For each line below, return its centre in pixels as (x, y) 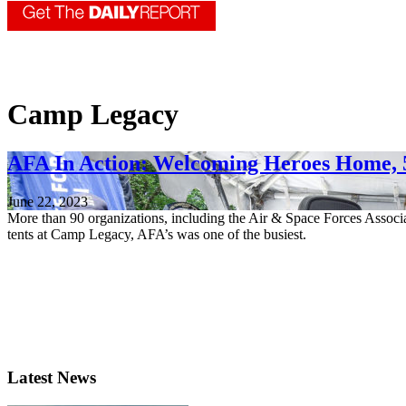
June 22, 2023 (48, 201)
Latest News (52, 378)
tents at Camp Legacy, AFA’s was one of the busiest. (157, 234)
